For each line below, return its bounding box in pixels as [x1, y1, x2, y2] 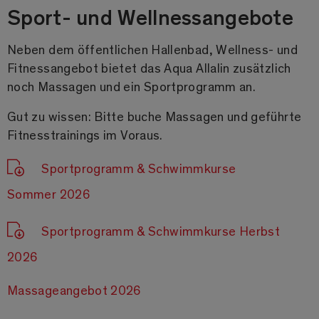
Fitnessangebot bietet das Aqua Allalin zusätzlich [7, 59, 291, 77]
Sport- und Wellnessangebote [7, 2, 294, 31]
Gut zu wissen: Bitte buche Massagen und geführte [7, 108, 302, 125]
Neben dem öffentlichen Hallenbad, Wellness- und [7, 41, 298, 58]
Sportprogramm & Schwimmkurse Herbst [41, 222, 280, 240]
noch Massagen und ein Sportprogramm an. [7, 78, 259, 95]
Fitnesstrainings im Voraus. [7, 126, 163, 144]
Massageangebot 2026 [7, 281, 141, 299]
